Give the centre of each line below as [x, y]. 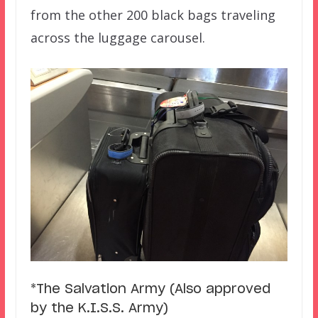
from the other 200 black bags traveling [153, 15]
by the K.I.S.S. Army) [99, 309]
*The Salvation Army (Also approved [150, 290]
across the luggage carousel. [117, 38]
